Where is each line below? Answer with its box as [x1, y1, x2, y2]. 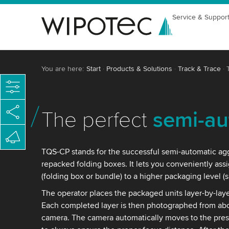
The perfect [41, 107, 153, 133]
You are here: [41, 64, 84, 73]
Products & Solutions [106, 64, 172, 73]
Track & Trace [177, 64, 221, 73]
